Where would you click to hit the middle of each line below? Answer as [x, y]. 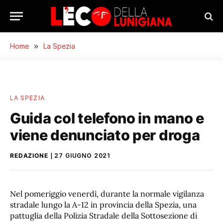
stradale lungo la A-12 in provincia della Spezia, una [103, 205]
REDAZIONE [29, 156]
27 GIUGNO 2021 [82, 156]
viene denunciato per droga [105, 135]
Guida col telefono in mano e [107, 118]
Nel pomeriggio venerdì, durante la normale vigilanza [107, 194]
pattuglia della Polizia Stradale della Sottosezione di [104, 216]
